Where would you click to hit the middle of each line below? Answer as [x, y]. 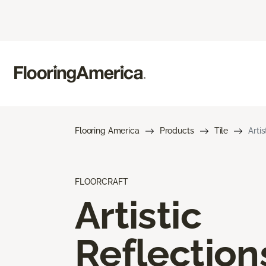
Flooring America [107, 130]
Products [177, 130]
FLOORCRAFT [102, 181]
